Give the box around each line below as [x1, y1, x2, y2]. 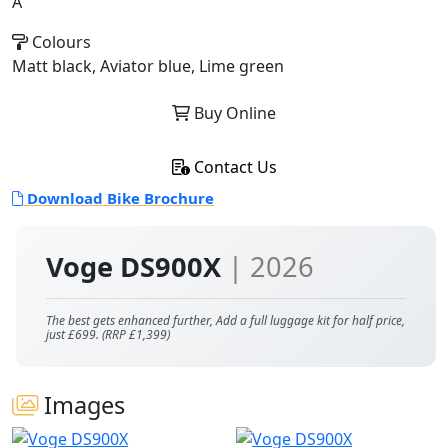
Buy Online [190, 102, 276, 124]
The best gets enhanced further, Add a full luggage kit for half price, [46, 312, 405, 329]
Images [38, 389, 125, 421]
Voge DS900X [46, 248, 228, 285]
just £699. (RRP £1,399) [46, 326, 170, 343]
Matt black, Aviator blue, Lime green [12, 55, 284, 77]
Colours [28, 31, 91, 53]
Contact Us [189, 156, 277, 178]
